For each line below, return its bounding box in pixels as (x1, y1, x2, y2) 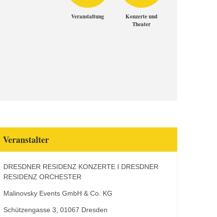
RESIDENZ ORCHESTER (3, 173, 81, 181)
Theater (132, 20, 151, 28)
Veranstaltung (71, 13, 104, 20)
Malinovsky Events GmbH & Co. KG (3, 189, 112, 197)
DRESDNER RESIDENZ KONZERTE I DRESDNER (3, 163, 158, 170)
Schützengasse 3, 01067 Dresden (3, 206, 108, 214)
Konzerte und (125, 13, 157, 20)
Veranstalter (3, 133, 49, 146)
